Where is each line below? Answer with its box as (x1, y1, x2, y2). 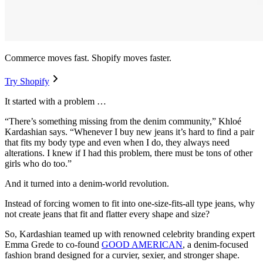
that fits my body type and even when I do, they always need (5, 137, 230, 148)
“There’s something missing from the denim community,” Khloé (5, 116, 241, 127)
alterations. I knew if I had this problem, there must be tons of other (5, 148, 252, 159)
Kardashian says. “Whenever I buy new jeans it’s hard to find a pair (5, 127, 254, 137)
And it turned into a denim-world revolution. (5, 178, 169, 189)
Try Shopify (5, 76, 49, 87)
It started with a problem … (5, 96, 106, 107)
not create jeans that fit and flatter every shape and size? (5, 209, 210, 220)
